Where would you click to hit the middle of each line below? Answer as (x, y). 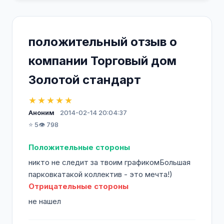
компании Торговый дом (102, 61)
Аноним (41, 112)
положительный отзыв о (103, 42)
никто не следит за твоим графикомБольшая (109, 162)
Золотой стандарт (85, 80)
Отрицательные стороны (78, 186)
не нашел (45, 201)
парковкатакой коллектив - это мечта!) (100, 174)
